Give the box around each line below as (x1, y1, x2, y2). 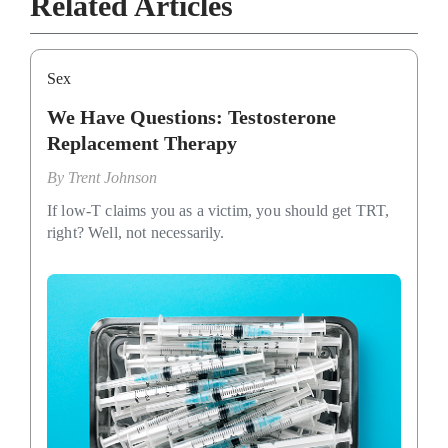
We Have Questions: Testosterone (47, 105, 336, 128)
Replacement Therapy (47, 131, 237, 154)
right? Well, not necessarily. (47, 223, 225, 241)
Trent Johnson (68, 168, 157, 186)
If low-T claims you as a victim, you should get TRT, (47, 201, 390, 219)
